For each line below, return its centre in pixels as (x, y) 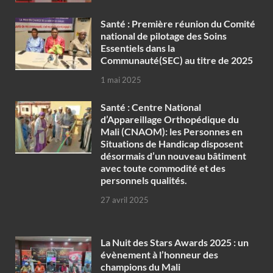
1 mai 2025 (121, 80)
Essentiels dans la (138, 48)
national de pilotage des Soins (164, 36)
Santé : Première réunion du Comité (178, 24)
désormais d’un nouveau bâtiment (173, 156)
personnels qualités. (144, 180)
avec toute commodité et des (163, 168)
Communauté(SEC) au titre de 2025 (177, 60)
